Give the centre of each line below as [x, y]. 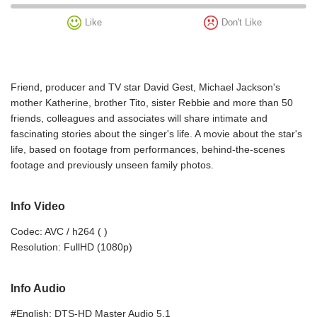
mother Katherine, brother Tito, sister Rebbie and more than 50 [152, 103]
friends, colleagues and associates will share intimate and [139, 118]
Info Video [38, 206]
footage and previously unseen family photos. [112, 165]
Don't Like [241, 22]
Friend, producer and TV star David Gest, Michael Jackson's [145, 87]
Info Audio [38, 288]
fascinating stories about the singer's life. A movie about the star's [156, 134]
